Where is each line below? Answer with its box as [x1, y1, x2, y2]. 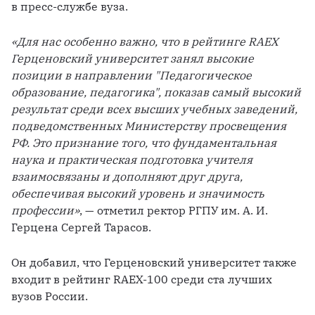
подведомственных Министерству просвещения [11, 119, 286, 134]
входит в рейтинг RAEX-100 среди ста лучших [11, 272, 272, 287]
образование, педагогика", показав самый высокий [11, 85, 301, 100]
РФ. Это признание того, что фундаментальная [11, 136, 276, 150]
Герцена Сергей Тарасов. [11, 220, 151, 235]
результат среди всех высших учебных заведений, [11, 102, 297, 117]
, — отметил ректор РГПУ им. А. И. [79, 203, 268, 218]
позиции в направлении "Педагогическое [11, 68, 252, 83]
